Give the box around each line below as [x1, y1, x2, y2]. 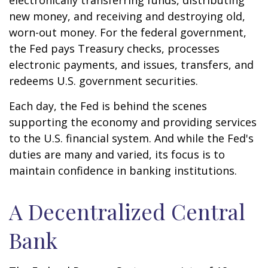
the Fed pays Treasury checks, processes [9, 41, 220, 56]
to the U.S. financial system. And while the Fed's [9, 131, 254, 145]
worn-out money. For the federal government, [9, 25, 246, 39]
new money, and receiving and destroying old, [9, 9, 245, 23]
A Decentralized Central [9, 197, 245, 226]
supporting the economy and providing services [9, 115, 257, 129]
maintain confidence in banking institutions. [9, 163, 237, 178]
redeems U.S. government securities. [9, 74, 198, 88]
